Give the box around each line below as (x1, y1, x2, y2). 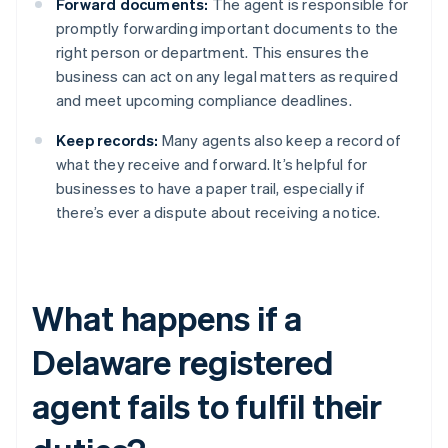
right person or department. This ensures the (56, 42, 369, 63)
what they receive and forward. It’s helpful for (56, 154, 368, 175)
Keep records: (56, 130, 159, 151)
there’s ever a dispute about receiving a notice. (56, 202, 381, 223)
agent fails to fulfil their (32, 384, 383, 428)
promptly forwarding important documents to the (56, 18, 399, 39)
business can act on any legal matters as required (56, 66, 398, 87)
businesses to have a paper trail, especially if (56, 178, 366, 199)
